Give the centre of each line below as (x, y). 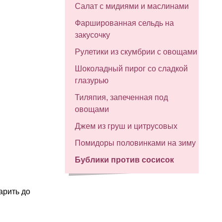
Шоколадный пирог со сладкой (131, 69)
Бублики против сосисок (124, 160)
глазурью (92, 81)
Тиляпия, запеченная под (121, 97)
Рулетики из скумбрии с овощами (136, 52)
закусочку (92, 35)
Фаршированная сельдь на (124, 23)
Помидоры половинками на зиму (135, 143)
